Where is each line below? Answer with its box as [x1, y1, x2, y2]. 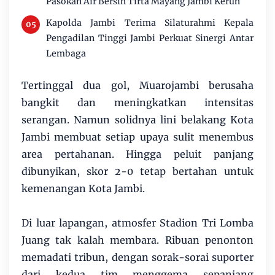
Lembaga [46, 47, 86, 59]
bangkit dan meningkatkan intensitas [21, 96, 254, 109]
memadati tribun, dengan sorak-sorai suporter [21, 250, 254, 263]
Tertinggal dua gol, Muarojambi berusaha [21, 79, 254, 91]
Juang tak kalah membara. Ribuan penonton [21, 233, 254, 246]
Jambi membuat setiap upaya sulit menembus [21, 130, 254, 143]
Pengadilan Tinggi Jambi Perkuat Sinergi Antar [46, 32, 254, 44]
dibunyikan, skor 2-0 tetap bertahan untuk [21, 165, 254, 177]
